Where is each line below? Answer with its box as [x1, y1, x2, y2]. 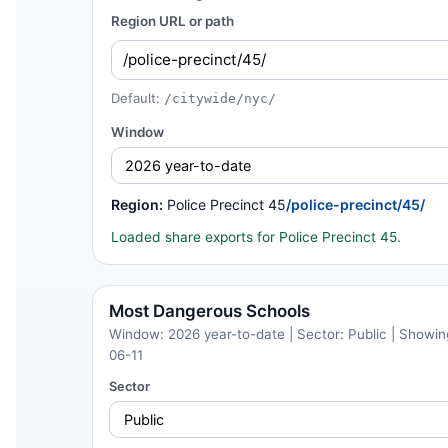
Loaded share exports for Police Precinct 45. [110, 229, 401, 246]
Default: [110, 89, 164, 106]
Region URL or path [110, 13, 234, 30]
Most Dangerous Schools [109, 301, 310, 322]
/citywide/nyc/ [163, 90, 276, 106]
